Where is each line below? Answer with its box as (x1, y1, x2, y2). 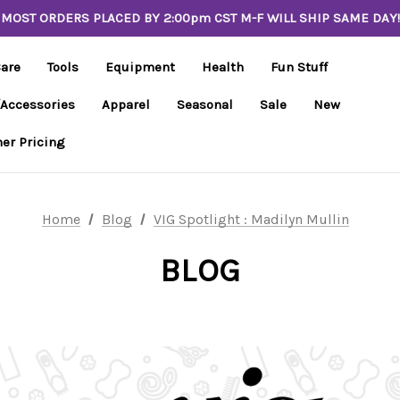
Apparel (102, 96, 150, 112)
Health (202, 59, 244, 75)
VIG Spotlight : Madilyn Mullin (153, 211, 349, 228)
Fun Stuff (271, 59, 328, 75)
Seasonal (177, 96, 233, 112)
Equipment (105, 59, 175, 75)
